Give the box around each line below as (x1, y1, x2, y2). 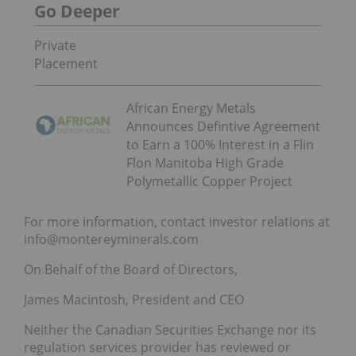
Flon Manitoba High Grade (126, 154, 284, 172)
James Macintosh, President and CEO (24, 291, 244, 309)
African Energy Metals (126, 99, 256, 118)
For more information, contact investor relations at (24, 213, 330, 231)
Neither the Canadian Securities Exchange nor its (24, 321, 316, 339)
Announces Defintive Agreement (126, 118, 320, 136)
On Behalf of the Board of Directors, (24, 261, 238, 279)
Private (34, 37, 76, 55)
